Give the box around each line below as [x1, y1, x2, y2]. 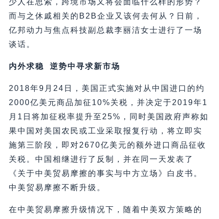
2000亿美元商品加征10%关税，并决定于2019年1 [8, 98, 208, 107]
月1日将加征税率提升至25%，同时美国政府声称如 [8, 112, 209, 121]
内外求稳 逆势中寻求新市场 [8, 62, 120, 71]
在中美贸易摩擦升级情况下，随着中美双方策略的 [8, 205, 202, 214]
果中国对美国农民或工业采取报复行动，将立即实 [8, 127, 202, 135]
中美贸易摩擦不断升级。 [8, 183, 106, 192]
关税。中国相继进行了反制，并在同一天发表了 [8, 155, 194, 164]
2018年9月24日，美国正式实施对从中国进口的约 [8, 84, 205, 93]
